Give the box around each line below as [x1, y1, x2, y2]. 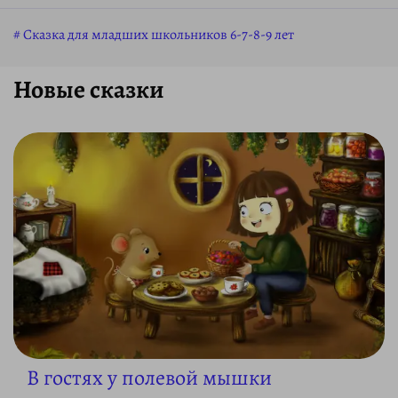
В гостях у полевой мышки [27, 363, 272, 393]
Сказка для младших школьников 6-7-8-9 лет [23, 24, 294, 44]
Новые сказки [13, 72, 164, 107]
